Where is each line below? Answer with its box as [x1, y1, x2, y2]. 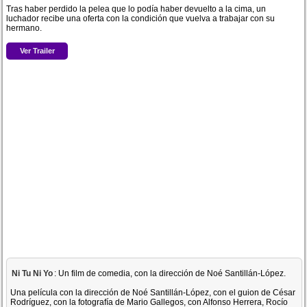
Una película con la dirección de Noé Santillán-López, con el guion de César [10, 288, 296, 297]
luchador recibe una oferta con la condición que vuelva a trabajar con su [6, 14, 275, 23]
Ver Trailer [19, 46, 55, 55]
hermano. [6, 23, 42, 33]
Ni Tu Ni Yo [12, 269, 53, 278]
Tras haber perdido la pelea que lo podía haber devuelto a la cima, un [6, 4, 267, 14]
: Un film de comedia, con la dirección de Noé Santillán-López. [54, 269, 286, 278]
